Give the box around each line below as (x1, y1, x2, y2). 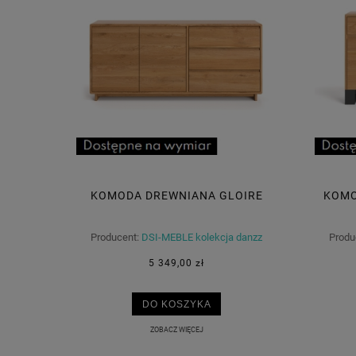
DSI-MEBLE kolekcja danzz (141, 230, 262, 243)
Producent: (91, 230, 139, 243)
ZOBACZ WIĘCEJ (149, 324, 203, 334)
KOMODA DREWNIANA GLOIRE (90, 188, 263, 202)
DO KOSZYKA (141, 299, 211, 310)
